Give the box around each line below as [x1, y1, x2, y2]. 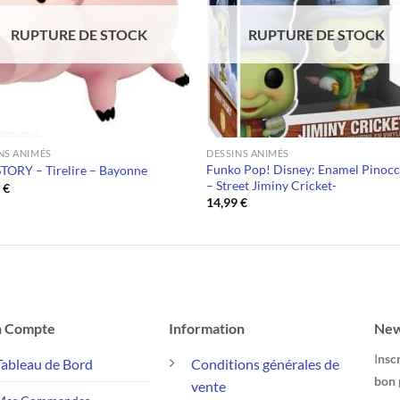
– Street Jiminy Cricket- [206, 177, 337, 193]
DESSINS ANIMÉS [206, 146, 289, 159]
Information [168, 319, 245, 337]
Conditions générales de [190, 354, 339, 372]
